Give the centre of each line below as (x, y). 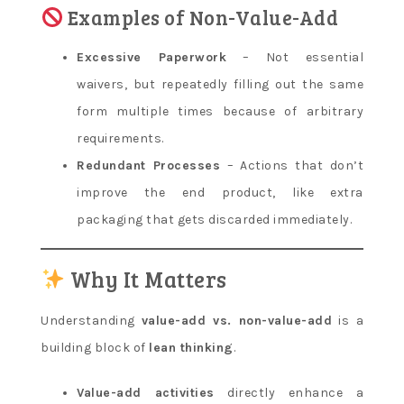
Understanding (91, 320)
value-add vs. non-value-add (237, 320)
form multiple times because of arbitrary (220, 111)
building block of (95, 347)
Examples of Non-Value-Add (201, 17)
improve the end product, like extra (220, 192)
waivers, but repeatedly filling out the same (220, 84)
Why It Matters (146, 279)
